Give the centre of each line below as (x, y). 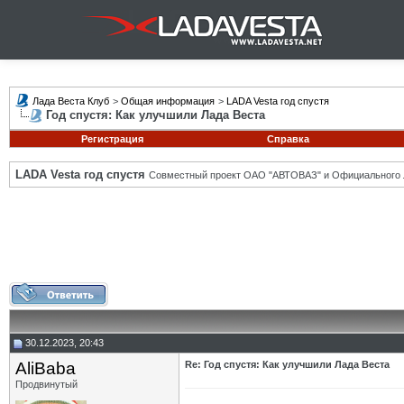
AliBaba (46, 368)
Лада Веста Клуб (71, 101)
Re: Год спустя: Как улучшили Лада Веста (287, 364)
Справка (288, 139)
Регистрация (112, 139)
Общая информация (168, 101)
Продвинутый (46, 384)
